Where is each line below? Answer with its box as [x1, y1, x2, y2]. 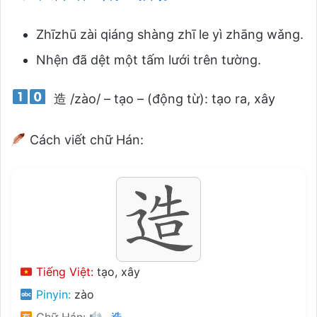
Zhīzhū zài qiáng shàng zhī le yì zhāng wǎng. [36, 26, 304, 42]
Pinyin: [33, 287, 71, 301]
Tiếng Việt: [33, 264, 94, 279]
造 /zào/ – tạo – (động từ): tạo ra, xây [50, 91, 276, 106]
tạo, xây [93, 264, 141, 279]
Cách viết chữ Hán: [25, 132, 144, 147]
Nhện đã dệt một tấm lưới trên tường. [36, 52, 261, 67]
